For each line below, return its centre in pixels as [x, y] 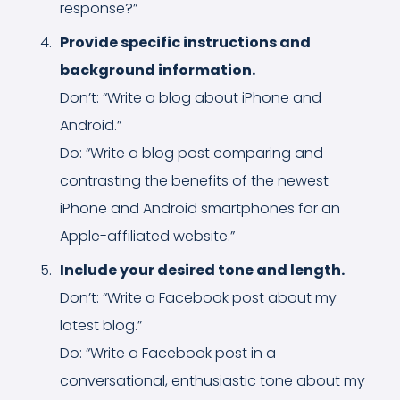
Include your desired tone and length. [202, 270]
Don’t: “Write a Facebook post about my [198, 297]
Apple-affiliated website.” [147, 236]
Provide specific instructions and [185, 42]
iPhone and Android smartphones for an [200, 208]
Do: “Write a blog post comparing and [192, 153]
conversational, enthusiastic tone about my [212, 380]
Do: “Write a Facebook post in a [168, 353]
